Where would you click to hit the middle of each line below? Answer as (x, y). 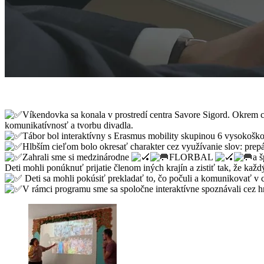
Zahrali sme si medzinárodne (77, 157)
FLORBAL (192, 157)
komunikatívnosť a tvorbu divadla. (69, 125)
